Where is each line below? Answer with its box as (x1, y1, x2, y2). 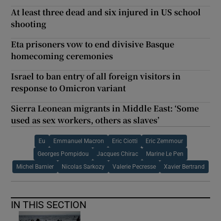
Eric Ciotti (111, 138, 138, 144)
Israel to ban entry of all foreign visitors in (11, 70, 181, 82)
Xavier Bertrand (164, 163, 205, 170)
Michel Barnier (16, 163, 54, 170)
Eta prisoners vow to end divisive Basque (11, 38, 175, 50)
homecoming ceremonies (11, 50, 113, 62)
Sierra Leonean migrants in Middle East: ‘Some (11, 102, 199, 114)
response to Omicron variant (11, 82, 126, 94)
